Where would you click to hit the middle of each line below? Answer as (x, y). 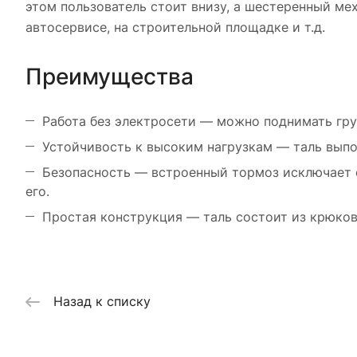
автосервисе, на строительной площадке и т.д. (175, 27)
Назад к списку (102, 302)
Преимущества (110, 76)
